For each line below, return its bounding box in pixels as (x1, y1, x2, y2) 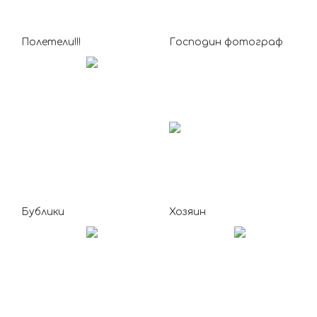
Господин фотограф (169, 37, 283, 47)
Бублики (21, 207, 64, 217)
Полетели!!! (21, 37, 81, 47)
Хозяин (169, 207, 206, 217)
